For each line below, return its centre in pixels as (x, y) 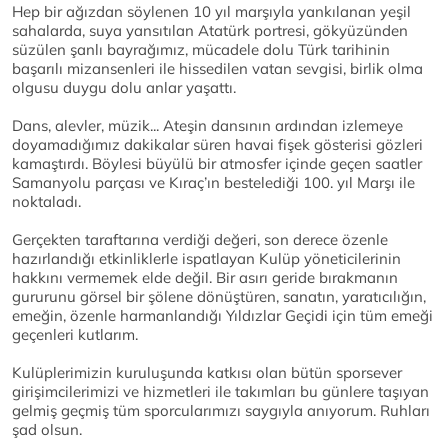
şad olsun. (47, 430)
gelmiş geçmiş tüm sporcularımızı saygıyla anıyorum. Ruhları (221, 411)
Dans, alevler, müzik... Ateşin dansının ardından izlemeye (207, 126)
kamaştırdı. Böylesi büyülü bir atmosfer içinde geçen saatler (217, 164)
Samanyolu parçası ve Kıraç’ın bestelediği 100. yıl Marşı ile (213, 183)
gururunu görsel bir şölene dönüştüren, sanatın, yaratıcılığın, (219, 297)
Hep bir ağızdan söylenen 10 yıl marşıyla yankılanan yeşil (211, 12)
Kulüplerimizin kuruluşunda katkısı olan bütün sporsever (207, 373)
